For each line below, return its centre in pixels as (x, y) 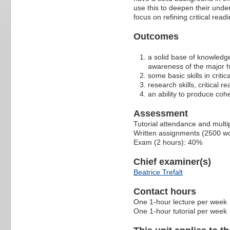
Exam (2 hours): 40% (168, 142)
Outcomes (156, 36)
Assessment (161, 113)
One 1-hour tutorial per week (180, 211)
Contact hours (165, 191)
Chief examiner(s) (172, 161)
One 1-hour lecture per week (180, 202)
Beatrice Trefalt (158, 172)
